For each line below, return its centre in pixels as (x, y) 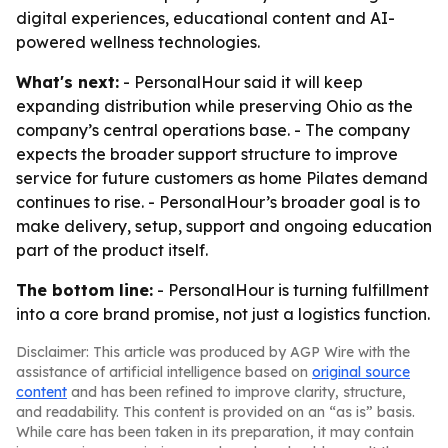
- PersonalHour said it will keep (241, 82)
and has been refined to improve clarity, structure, (236, 392)
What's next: (67, 82)
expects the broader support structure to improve (207, 154)
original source (361, 372)
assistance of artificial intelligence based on (164, 372)
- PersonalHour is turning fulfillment (291, 290)
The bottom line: (84, 290)
